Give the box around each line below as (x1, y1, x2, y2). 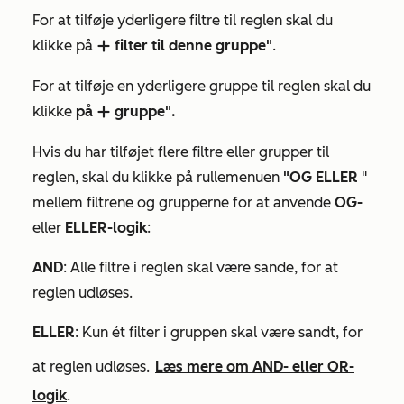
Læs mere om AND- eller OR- (155, 357, 354, 375)
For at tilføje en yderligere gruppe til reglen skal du (32, 77, 371, 95)
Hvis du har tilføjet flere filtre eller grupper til (32, 142, 329, 161)
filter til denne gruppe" (111, 36, 272, 54)
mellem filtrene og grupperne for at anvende (32, 193, 335, 211)
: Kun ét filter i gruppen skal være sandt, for (75, 323, 363, 341)
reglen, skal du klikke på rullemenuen (32, 168, 283, 186)
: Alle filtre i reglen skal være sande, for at (63, 258, 338, 276)
